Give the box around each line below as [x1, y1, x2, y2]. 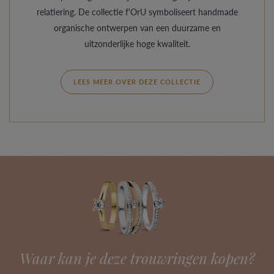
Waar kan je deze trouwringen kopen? [19, 248, 255, 268]
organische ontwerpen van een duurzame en [53, 21, 221, 34]
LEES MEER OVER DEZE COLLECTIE [73, 77, 201, 86]
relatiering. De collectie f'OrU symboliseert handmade [36, 6, 238, 18]
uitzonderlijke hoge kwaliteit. [84, 37, 190, 50]
